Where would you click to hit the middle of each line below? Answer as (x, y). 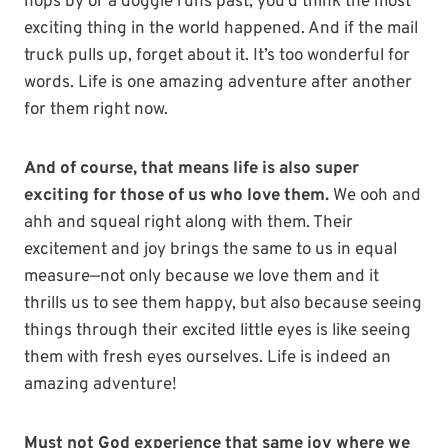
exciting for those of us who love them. (176, 196)
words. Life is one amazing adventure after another (218, 83)
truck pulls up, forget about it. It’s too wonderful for (217, 56)
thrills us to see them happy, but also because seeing (223, 304)
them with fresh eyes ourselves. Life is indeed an (207, 358)
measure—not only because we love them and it (201, 277)
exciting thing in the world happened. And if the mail (221, 29)
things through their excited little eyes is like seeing (217, 331)
